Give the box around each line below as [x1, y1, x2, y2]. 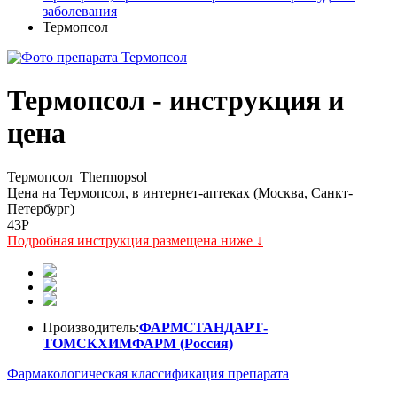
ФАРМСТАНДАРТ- [139, 319, 268, 335]
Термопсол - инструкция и [7, 84, 344, 117]
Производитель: [43, 319, 139, 335]
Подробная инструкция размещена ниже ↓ [7, 232, 263, 248]
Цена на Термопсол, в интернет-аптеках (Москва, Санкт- [7, 184, 353, 200]
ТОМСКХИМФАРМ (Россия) [43, 335, 233, 351]
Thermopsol [76, 168, 147, 184]
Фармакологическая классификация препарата [7, 365, 289, 381]
